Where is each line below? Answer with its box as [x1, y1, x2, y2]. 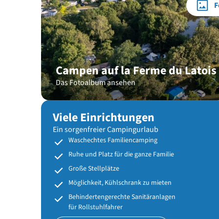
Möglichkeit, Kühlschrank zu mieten [68, 178, 172, 188]
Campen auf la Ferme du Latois [56, 62, 217, 79]
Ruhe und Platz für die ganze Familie [68, 150, 174, 159]
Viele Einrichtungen [53, 109, 154, 126]
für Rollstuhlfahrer [68, 202, 123, 212]
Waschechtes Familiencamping [68, 135, 157, 145]
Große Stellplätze [68, 164, 119, 174]
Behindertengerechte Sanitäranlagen [68, 192, 175, 202]
